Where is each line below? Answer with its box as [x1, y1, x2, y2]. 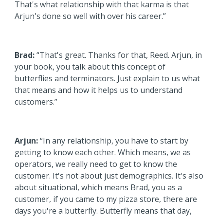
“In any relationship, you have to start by [38, 135, 188, 146]
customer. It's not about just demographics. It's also [15, 170, 203, 181]
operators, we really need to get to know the [15, 158, 177, 169]
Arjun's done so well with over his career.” [15, 10, 166, 21]
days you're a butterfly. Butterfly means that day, [15, 205, 192, 216]
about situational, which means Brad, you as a [15, 182, 182, 193]
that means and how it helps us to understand [15, 84, 182, 95]
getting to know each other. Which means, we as [15, 146, 191, 158]
